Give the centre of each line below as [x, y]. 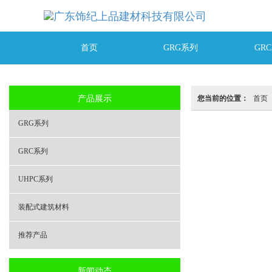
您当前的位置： [223, 97]
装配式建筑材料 [44, 207]
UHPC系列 [36, 179]
